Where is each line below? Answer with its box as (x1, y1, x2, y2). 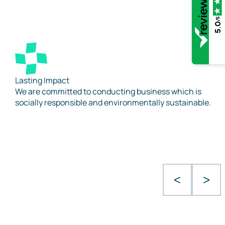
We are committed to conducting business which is (15, 86, 201, 97)
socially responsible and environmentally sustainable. (15, 97, 211, 108)
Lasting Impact (15, 75, 69, 86)
